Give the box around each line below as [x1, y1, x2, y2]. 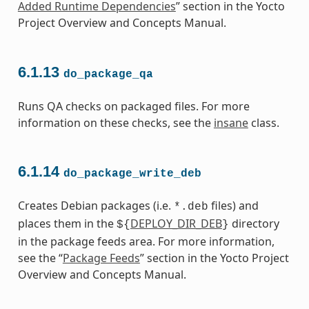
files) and [208, 198, 259, 214]
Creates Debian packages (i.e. [17, 198, 174, 214]
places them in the [17, 216, 117, 232]
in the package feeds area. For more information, [17, 234, 275, 250]
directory [228, 216, 279, 232]
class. [248, 114, 279, 130]
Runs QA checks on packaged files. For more [17, 98, 250, 114]
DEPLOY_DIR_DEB [130, 216, 222, 232]
